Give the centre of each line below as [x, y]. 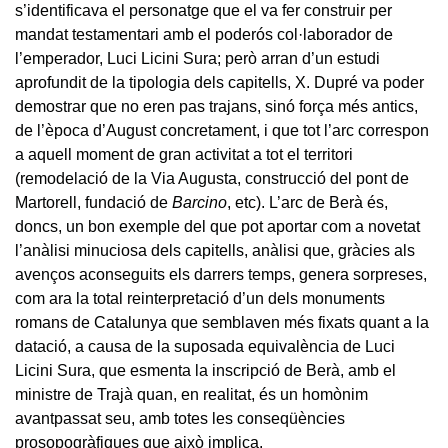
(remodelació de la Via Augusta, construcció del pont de [212, 178]
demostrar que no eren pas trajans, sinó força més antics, [216, 106]
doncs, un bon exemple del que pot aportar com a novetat [217, 226]
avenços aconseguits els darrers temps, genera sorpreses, [221, 274]
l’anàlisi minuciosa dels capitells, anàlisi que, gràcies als [215, 250]
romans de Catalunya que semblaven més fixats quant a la [222, 322]
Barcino [199, 202]
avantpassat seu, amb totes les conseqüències [180, 418]
